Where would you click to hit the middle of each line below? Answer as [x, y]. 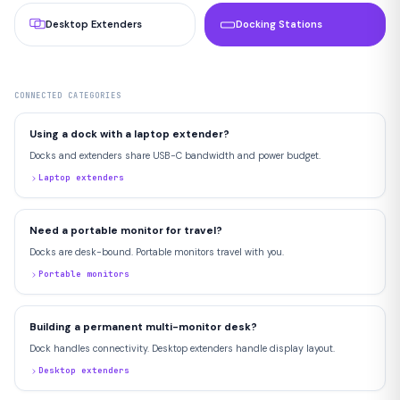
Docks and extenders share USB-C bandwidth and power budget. [175, 156]
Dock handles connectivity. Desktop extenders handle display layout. [182, 349]
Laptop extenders [81, 178]
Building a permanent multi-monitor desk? [143, 328]
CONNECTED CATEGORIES [68, 96]
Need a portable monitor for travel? [126, 231]
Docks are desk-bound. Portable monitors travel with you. [157, 252]
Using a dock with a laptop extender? [129, 135]
